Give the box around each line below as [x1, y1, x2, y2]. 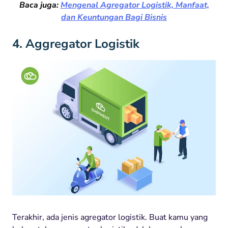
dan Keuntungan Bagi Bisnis [61, 11, 167, 23]
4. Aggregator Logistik [12, 35, 139, 52]
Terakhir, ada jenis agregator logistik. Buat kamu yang [12, 212, 208, 223]
